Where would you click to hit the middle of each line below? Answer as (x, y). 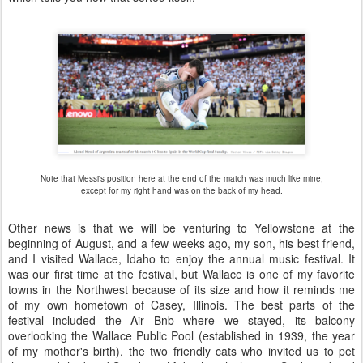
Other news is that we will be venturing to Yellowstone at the (181, 227)
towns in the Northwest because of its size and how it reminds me (181, 289)
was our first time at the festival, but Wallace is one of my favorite (181, 273)
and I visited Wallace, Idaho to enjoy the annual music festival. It (181, 258)
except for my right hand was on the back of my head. (181, 190)
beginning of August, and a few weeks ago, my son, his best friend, (181, 243)
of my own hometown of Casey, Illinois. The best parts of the (181, 304)
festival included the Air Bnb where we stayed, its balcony (181, 320)
